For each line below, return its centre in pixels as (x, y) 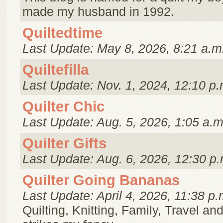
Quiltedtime (62, 33)
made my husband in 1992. (98, 11)
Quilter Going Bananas (101, 180)
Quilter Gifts (64, 143)
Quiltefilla (56, 70)
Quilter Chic (63, 107)
